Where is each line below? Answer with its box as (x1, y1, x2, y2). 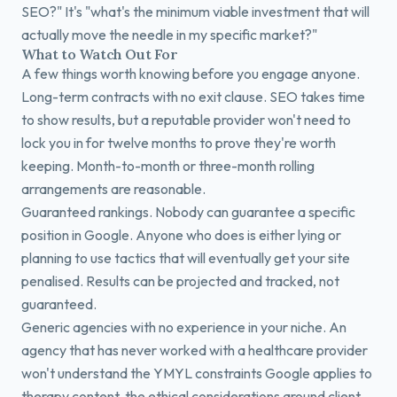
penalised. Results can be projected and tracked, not (21, 272, 339, 290)
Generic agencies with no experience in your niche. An (21, 318, 346, 336)
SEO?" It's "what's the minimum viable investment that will (21, 3, 370, 20)
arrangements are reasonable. (21, 180, 206, 198)
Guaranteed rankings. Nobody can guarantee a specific (21, 203, 355, 221)
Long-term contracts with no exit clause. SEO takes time (21, 88, 365, 105)
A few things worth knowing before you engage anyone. (21, 65, 360, 82)
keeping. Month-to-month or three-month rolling (21, 157, 315, 175)
